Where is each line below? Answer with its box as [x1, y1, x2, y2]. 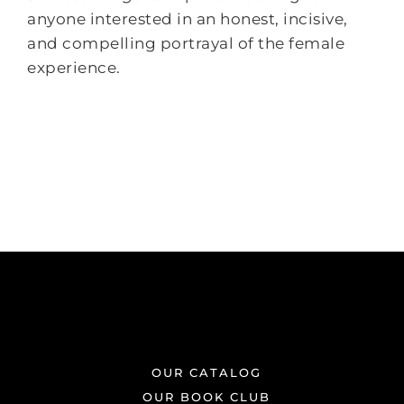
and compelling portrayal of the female [27, 33, 345, 52]
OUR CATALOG [151, 364, 262, 380]
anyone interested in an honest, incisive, [27, 9, 348, 28]
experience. [27, 58, 121, 77]
